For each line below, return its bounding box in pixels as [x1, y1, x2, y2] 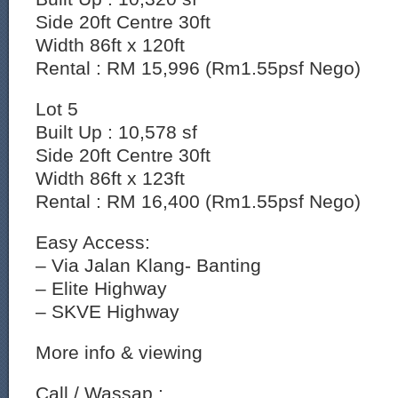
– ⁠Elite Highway [36, 278, 167, 298]
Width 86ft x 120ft [36, 35, 185, 55]
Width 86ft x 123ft [36, 168, 185, 188]
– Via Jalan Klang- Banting [36, 255, 261, 275]
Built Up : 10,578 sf [36, 122, 197, 142]
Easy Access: [36, 232, 150, 252]
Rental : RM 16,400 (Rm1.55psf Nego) [36, 191, 361, 211]
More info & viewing [36, 342, 203, 362]
